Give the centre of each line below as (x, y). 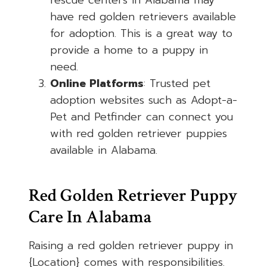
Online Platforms (97, 84)
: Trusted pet (177, 84)
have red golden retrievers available (143, 17)
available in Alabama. (104, 150)
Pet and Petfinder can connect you (142, 117)
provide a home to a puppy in (129, 50)
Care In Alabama (90, 218)
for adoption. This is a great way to (141, 34)
